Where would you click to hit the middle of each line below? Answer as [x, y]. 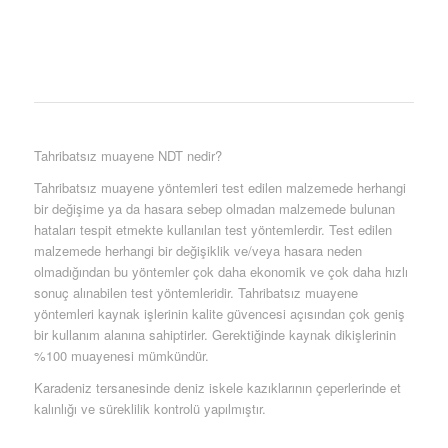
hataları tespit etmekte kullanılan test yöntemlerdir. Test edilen [212, 230]
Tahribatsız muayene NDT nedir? [127, 156]
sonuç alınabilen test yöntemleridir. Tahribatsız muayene [195, 293]
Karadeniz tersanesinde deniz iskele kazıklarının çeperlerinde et [217, 388]
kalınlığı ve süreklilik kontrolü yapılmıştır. [149, 409]
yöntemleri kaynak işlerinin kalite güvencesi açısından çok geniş [219, 314]
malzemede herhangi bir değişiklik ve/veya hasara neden [197, 251]
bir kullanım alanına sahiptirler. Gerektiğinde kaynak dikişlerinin [214, 335]
